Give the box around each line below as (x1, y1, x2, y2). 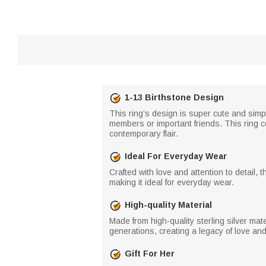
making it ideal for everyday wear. (109, 177, 234, 187)
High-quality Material (125, 200, 212, 210)
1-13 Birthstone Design (125, 93, 224, 102)
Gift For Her (125, 249, 175, 258)
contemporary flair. (109, 128, 178, 138)
